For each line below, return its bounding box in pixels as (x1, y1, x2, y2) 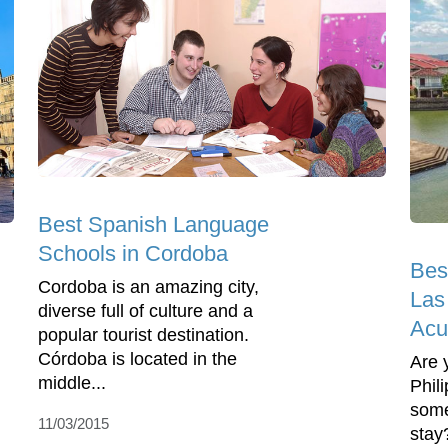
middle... (38, 372, 106, 393)
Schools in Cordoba (38, 240, 228, 266)
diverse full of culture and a (38, 300, 253, 321)
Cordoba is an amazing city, (38, 276, 259, 297)
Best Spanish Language (38, 211, 269, 237)
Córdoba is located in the (38, 348, 237, 369)
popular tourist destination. (38, 324, 249, 345)
